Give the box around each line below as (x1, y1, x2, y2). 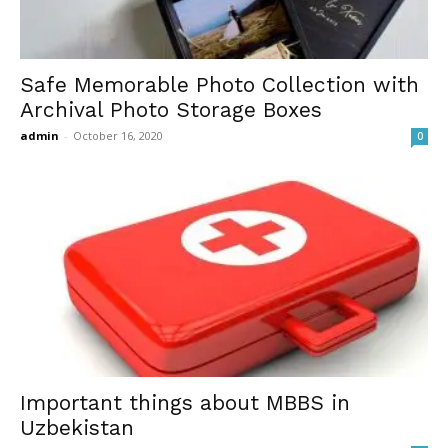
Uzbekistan (20, 415, 134, 441)
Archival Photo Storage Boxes (20, 96, 322, 122)
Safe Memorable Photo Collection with (20, 71, 419, 97)
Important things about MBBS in (20, 390, 350, 416)
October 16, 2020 (73, 127, 163, 143)
